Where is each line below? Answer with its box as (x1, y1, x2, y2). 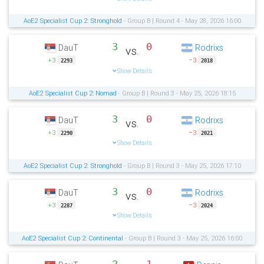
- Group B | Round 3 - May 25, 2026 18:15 (116, 88, 236, 97)
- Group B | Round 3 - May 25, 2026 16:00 (123, 233, 242, 242)
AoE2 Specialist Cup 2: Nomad (28, 88, 117, 97)
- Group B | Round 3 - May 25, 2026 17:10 (121, 161, 241, 170)
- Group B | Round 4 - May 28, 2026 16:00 (121, 16, 241, 25)
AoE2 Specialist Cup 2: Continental (22, 233, 123, 242)
